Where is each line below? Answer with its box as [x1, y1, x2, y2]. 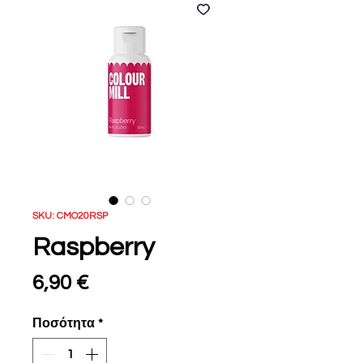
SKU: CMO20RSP [32, 211, 108, 222]
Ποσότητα [32, 317, 95, 331]
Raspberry [32, 234, 155, 262]
